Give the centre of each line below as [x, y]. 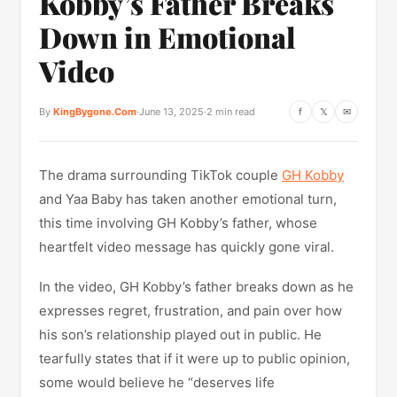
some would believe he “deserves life [157, 382]
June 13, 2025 [171, 112]
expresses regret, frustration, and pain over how [191, 311]
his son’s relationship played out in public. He [180, 335]
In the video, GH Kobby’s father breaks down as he [196, 287]
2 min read [231, 112]
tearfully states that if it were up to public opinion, [195, 358]
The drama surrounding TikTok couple [160, 175]
